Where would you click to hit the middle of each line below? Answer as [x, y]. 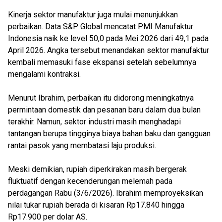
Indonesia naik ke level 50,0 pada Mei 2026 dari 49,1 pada [108, 38]
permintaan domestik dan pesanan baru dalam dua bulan [104, 110]
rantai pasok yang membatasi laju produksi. [82, 145]
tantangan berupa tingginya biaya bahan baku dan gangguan [109, 134]
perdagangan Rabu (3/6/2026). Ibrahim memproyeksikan [106, 193]
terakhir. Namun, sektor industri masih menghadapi [94, 122]
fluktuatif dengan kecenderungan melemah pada [90, 181]
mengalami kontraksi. [44, 74]
